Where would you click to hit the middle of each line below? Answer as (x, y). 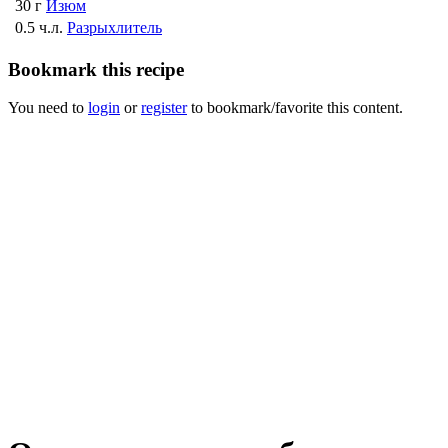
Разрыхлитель (114, 27)
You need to (48, 108)
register (164, 108)
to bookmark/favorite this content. (295, 108)
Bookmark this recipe (96, 69)
